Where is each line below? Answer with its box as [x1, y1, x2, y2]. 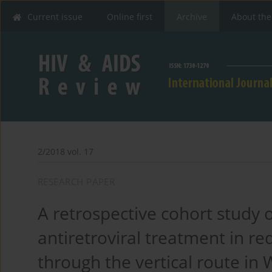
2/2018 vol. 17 [38, 146, 93, 158]
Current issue [27, 11, 83, 22]
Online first [107, 11, 152, 22]
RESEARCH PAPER [38, 175, 115, 188]
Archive [177, 11, 207, 22]
